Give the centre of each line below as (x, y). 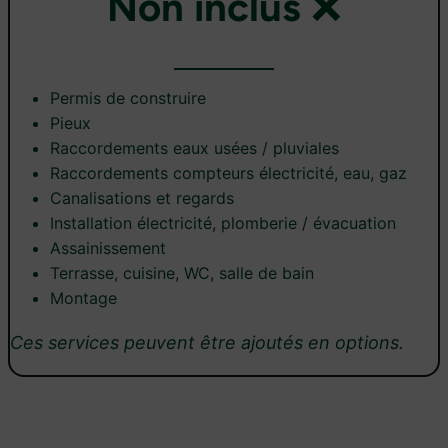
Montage (83, 298)
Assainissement (108, 248)
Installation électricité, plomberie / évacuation (223, 223)
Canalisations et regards (142, 198)
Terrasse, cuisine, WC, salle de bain (182, 273)
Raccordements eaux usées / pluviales (194, 148)
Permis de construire (128, 98)
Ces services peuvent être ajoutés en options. (207, 343)
